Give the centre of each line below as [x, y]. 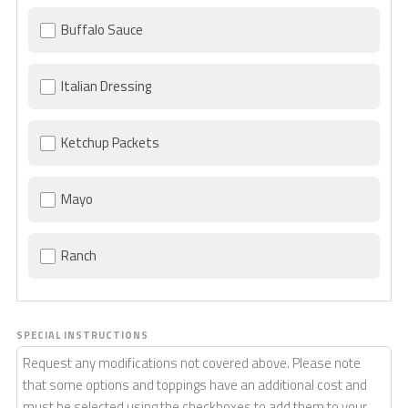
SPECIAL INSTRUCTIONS [82, 336]
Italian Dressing [106, 87]
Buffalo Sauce [102, 30]
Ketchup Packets [110, 143]
